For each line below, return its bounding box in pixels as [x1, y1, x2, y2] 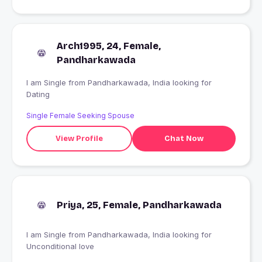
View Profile [55, 133, 103, 143]
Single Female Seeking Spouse [26, 111, 135, 120]
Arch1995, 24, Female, [57, 40, 161, 52]
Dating [26, 89, 50, 99]
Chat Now [164, 133, 204, 143]
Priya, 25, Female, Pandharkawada [57, 199, 222, 211]
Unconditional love [26, 242, 94, 251]
